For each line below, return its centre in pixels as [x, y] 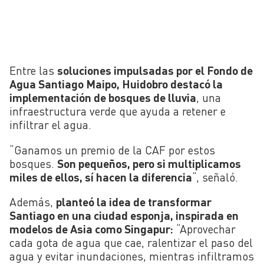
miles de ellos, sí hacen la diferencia [101, 177]
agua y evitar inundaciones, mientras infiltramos [132, 256]
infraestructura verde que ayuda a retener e [118, 111]
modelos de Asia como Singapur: [91, 229]
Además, [33, 202]
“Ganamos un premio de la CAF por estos [112, 150]
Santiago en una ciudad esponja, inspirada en [124, 215]
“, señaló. [215, 177]
